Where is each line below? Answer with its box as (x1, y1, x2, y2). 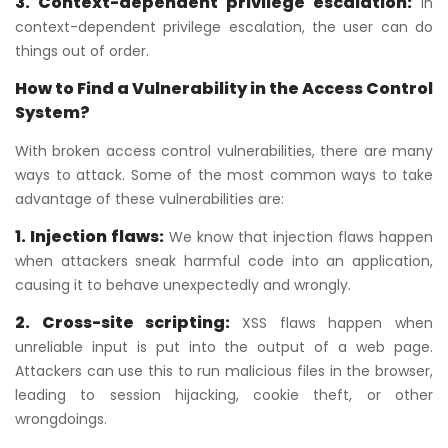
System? (15, 100, 90, 124)
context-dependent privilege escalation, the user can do (15, 16, 433, 37)
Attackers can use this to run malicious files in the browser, (15, 360, 433, 381)
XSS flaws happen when (242, 312, 433, 333)
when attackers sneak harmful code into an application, (15, 250, 433, 271)
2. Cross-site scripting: (15, 310, 242, 334)
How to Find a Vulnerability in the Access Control (15, 76, 433, 100)
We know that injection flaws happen (164, 226, 433, 247)
